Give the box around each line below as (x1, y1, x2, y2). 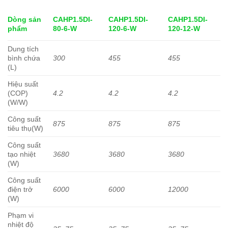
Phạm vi (8, 211, 34, 220)
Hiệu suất (8, 80, 38, 89)
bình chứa (8, 54, 40, 63)
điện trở (8, 185, 33, 194)
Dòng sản (8, 15, 41, 24)
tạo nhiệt (8, 150, 36, 159)
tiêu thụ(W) (8, 124, 43, 133)
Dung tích (8, 45, 39, 53)
